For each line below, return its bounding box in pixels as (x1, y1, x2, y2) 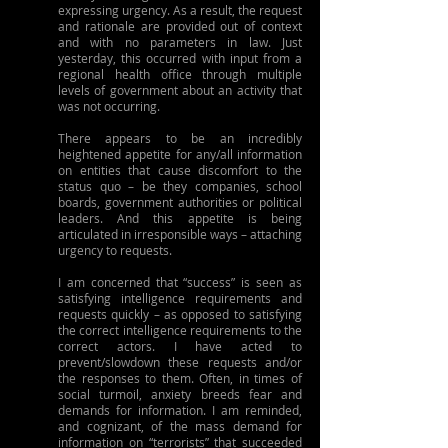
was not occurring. (58, 98, 160, 114)
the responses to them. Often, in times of (58, 370, 302, 386)
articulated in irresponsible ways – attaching (58, 226, 302, 242)
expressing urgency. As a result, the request (58, 2, 302, 18)
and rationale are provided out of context (58, 18, 302, 34)
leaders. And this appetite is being (58, 210, 302, 226)
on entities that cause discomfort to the (58, 162, 302, 178)
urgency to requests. (58, 242, 172, 258)
